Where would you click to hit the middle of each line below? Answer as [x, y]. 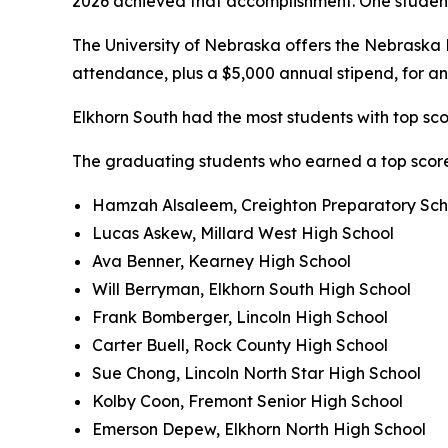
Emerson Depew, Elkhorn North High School [259, 429]
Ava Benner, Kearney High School [221, 261]
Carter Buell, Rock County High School [240, 345]
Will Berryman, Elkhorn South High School [251, 289]
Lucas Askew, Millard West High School [243, 233]
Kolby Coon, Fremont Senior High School [247, 401]
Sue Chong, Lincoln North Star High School [256, 373]
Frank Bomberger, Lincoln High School [240, 317]
